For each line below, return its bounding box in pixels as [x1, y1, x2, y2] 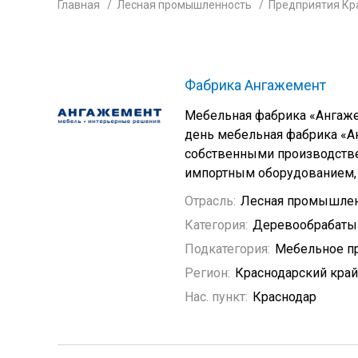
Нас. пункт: [185, 289, 248, 304]
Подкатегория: [185, 241, 270, 257]
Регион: [185, 265, 230, 280]
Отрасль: [185, 193, 236, 209]
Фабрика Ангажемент [185, 77, 326, 93]
